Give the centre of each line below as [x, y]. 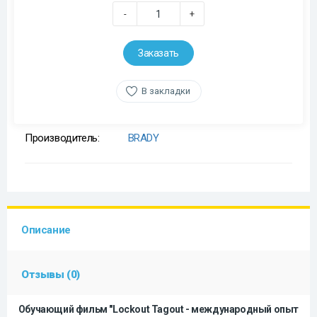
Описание [46, 230]
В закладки [166, 91]
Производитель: [62, 138]
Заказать [158, 53]
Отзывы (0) [51, 275]
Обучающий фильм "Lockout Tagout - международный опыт [158, 309]
